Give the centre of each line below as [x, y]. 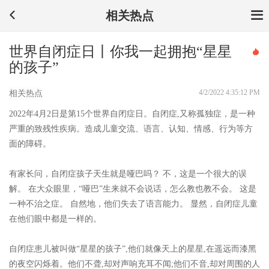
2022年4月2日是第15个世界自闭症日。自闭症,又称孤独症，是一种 [132, 114]
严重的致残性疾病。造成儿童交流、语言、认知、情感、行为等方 [131, 129]
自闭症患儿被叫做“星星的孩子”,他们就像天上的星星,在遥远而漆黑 [133, 249]
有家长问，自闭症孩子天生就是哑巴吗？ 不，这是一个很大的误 [128, 174]
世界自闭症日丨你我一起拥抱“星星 [120, 52]
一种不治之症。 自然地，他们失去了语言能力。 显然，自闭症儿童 [133, 204]
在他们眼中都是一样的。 [55, 219]
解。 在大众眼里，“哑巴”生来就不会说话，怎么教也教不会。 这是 [133, 189]
